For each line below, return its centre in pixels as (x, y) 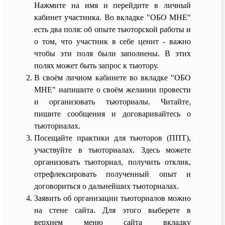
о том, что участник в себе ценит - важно (113, 41)
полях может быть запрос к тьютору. (96, 65)
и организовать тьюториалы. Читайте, (113, 101)
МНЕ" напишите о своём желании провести (113, 89)
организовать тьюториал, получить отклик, (113, 162)
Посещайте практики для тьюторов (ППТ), (113, 138)
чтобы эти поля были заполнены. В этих (113, 53)
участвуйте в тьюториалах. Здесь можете (113, 150)
